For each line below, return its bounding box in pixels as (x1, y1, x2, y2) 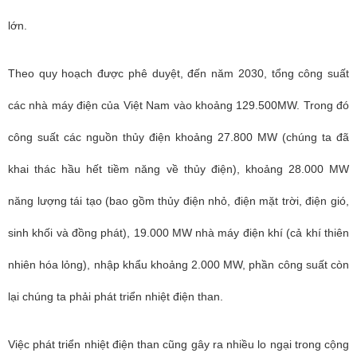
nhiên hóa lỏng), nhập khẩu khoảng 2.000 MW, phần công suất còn (8, 258, 349, 271)
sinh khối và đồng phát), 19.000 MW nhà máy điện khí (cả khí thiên (8, 226, 349, 239)
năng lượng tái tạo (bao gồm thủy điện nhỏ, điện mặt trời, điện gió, (8, 194, 349, 207)
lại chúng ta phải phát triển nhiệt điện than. (8, 290, 223, 303)
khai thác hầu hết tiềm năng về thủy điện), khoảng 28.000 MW (8, 163, 349, 175)
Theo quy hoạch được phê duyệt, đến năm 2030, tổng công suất (8, 67, 349, 80)
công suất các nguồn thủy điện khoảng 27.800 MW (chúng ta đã (8, 131, 349, 143)
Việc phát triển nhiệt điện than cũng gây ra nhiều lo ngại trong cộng (8, 338, 349, 351)
